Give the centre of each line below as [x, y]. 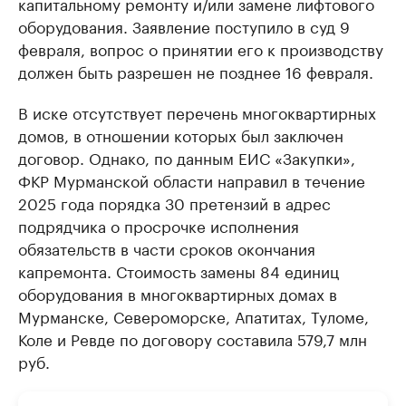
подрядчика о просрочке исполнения [159, 225]
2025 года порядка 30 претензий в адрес [174, 203]
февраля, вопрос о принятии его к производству [201, 48]
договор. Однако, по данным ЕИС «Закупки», [187, 157]
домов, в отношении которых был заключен [181, 135]
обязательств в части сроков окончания [167, 248]
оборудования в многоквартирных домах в [178, 293]
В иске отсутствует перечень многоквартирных [197, 112]
